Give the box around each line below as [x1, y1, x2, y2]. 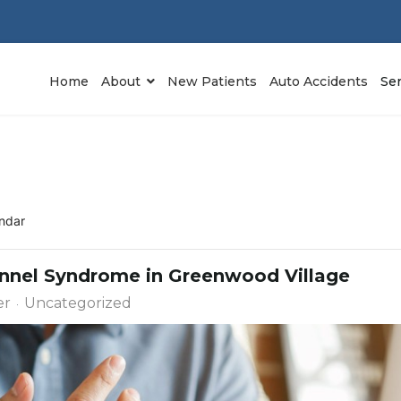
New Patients [167, 73, 258, 90]
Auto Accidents [269, 73, 369, 90]
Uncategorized [24, 294, 132, 311]
